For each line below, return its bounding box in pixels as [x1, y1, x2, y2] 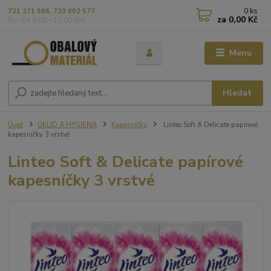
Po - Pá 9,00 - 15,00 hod [8, 15, 85, 25]
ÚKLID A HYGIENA [38, 120, 97, 130]
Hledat [223, 87, 252, 99]
